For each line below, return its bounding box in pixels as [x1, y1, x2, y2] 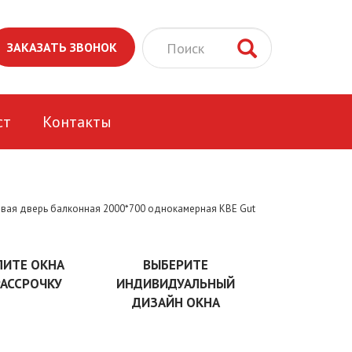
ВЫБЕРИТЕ [143, 256, 208, 273]
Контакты [42, 112, 112, 132]
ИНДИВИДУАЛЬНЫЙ [116, 275, 235, 292]
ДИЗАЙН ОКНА [131, 294, 220, 311]
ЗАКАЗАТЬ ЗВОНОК [7, 39, 117, 55]
